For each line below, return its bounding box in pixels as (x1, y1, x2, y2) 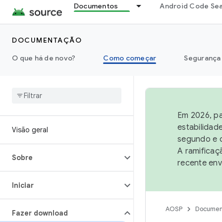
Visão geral (12, 125, 48, 134)
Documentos (73, 1, 118, 10)
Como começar (103, 54, 157, 62)
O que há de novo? (12, 54, 76, 62)
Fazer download (12, 209, 68, 218)
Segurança (184, 54, 221, 62)
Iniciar (12, 181, 34, 190)
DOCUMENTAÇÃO (12, 36, 82, 45)
